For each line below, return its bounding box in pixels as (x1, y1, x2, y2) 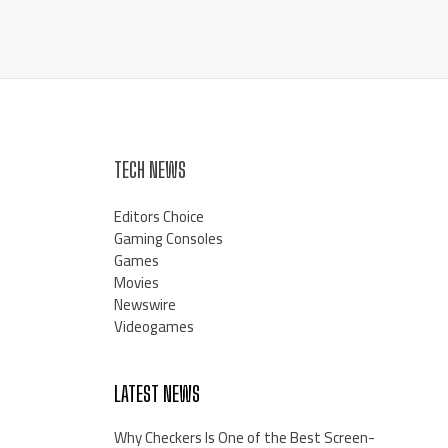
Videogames (113, 312, 194, 342)
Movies (113, 268, 159, 298)
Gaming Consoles (113, 224, 223, 254)
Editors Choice (113, 202, 204, 232)
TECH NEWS (113, 157, 186, 183)
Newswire (113, 290, 176, 320)
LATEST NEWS (113, 381, 200, 407)
